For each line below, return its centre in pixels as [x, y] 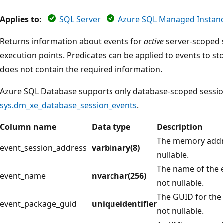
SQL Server [80, 19]
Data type [111, 127]
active [154, 41]
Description [180, 127]
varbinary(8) [116, 148]
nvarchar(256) [119, 175]
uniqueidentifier [124, 203]
